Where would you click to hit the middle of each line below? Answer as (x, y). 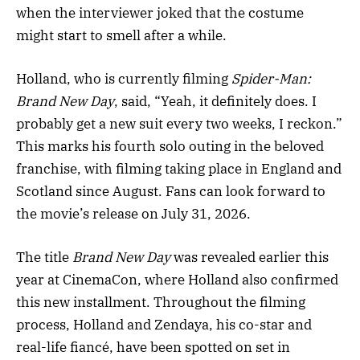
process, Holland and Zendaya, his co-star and (164, 325)
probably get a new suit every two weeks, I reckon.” (179, 124)
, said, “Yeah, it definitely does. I (215, 102)
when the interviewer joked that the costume (160, 12)
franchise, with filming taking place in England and (179, 169)
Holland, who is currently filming (124, 79)
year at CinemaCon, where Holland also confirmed (177, 280)
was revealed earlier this (250, 258)
